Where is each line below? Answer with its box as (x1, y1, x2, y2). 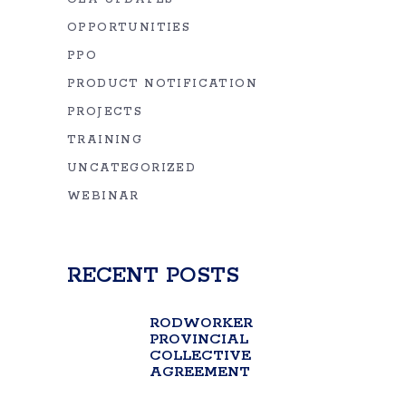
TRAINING (67, 133, 143, 147)
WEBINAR (67, 189, 140, 203)
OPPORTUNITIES (67, 21, 191, 34)
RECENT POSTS (67, 263, 239, 289)
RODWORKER (150, 314, 253, 333)
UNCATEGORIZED (67, 161, 197, 175)
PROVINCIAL (150, 330, 248, 349)
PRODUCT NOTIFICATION (67, 77, 257, 91)
